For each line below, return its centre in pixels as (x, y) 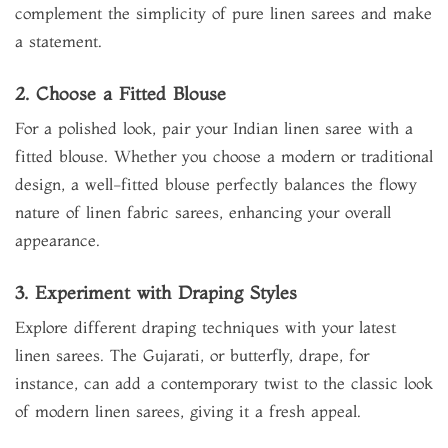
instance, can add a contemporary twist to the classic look (224, 383)
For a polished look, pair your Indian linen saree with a (214, 128)
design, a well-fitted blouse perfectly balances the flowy (216, 184)
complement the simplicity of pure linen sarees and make (223, 13)
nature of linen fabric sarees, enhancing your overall (203, 212)
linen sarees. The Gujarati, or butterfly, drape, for (192, 355)
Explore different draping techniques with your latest (205, 327)
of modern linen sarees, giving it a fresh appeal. (188, 411)
